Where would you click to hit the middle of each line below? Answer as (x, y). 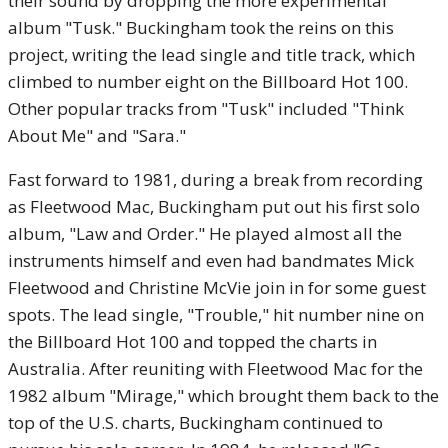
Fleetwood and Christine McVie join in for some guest (217, 287)
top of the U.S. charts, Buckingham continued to (195, 422)
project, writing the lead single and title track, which (211, 54)
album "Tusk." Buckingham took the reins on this (201, 27)
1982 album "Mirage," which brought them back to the (223, 395)
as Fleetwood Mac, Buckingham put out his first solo (214, 206)
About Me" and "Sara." (97, 135)
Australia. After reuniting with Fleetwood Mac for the (215, 368)
